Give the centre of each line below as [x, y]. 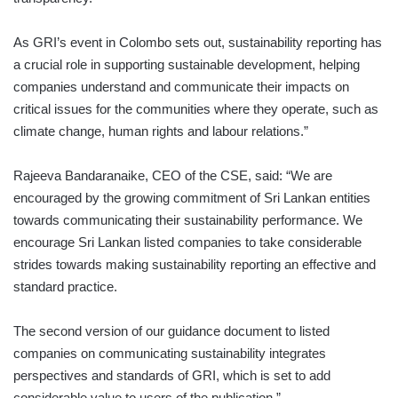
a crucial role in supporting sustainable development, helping [187, 64]
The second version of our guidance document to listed [171, 330]
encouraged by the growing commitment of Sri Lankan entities [192, 197]
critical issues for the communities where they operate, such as [196, 108]
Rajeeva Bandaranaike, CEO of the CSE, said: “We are [173, 175]
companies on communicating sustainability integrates [170, 353]
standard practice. [65, 286]
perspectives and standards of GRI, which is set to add [172, 375]
